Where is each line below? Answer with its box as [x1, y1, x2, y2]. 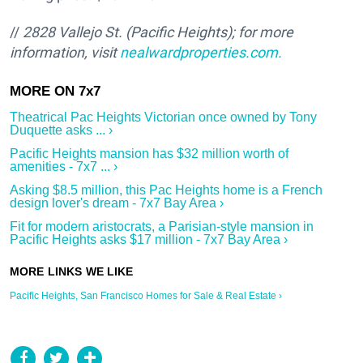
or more [243, 23, 293, 41]
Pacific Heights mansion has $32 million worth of [10, 146, 288, 160]
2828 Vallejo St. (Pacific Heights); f [23, 23, 243, 41]
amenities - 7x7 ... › [10, 159, 117, 173]
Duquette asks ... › [10, 122, 113, 137]
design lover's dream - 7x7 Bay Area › [10, 195, 224, 210]
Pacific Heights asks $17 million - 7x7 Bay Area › [10, 232, 288, 246]
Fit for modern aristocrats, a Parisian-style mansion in [10, 219, 314, 233]
